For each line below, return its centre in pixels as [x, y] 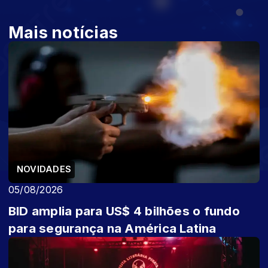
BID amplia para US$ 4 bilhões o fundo [124, 211]
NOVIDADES [44, 169]
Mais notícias [63, 33]
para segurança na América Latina [112, 228]
